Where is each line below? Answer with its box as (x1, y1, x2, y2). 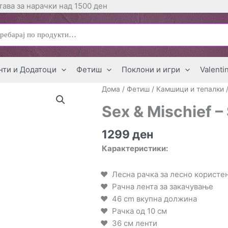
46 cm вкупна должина (112, 193, 197, 204)
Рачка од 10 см (112, 206, 167, 216)
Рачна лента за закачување (112, 181, 213, 191)
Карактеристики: (102, 144, 168, 154)
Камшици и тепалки (156, 85, 224, 93)
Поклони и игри (122, 65, 180, 74)
